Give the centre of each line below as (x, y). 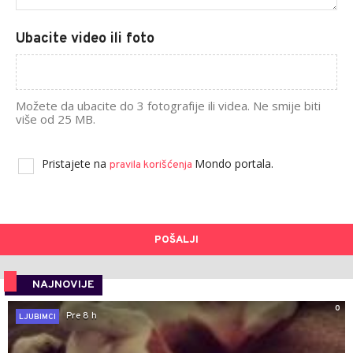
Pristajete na (76, 163)
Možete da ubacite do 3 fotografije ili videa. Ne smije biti (168, 105)
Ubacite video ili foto (85, 39)
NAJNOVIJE (63, 284)
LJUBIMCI (37, 317)
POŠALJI (176, 240)
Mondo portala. (234, 163)
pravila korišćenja (152, 165)
